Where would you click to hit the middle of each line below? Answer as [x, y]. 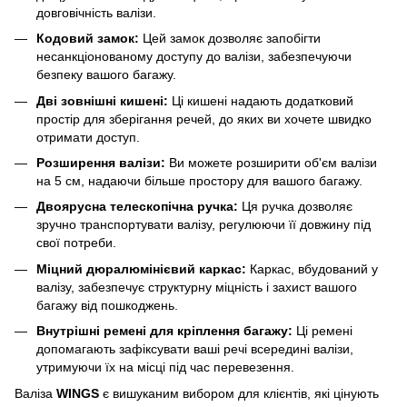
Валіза [35, 393]
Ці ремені [323, 331]
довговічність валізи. [96, 12]
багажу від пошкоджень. [107, 305]
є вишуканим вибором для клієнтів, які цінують [239, 393]
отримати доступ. [88, 137]
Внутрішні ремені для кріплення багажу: [164, 331]
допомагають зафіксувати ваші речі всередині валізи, [195, 349]
